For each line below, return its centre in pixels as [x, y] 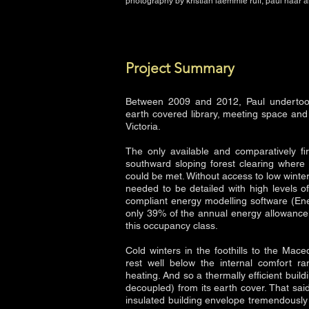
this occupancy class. [172, 226]
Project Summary [180, 68]
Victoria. [143, 126]
